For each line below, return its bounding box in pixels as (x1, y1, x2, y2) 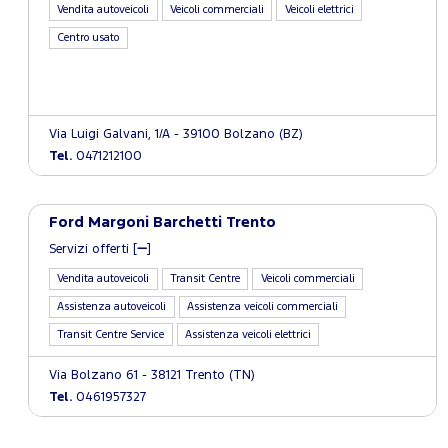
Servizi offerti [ (49, 243, 137, 255)
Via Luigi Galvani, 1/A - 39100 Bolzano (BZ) (49, 128, 303, 140)
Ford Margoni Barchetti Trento (49, 215, 276, 229)
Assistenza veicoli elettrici (185, 329, 312, 340)
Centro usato (57, 32, 120, 43)
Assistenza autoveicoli (57, 301, 167, 312)
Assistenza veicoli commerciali (187, 301, 339, 312)
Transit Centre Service (57, 329, 165, 340)
